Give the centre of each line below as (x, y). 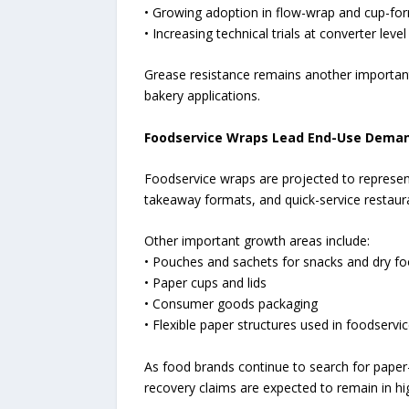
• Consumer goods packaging (231, 304)
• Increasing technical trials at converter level (275, 33)
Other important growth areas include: (257, 241)
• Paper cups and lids (205, 283)
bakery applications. (202, 96)
